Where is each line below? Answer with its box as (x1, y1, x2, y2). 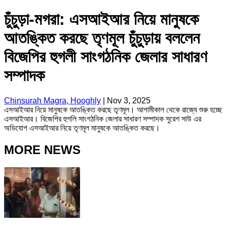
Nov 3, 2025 (107, 96, 150, 105)
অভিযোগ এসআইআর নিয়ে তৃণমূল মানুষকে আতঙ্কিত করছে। (4, 123, 160, 132)
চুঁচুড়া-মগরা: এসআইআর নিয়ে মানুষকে (4, 10, 199, 29)
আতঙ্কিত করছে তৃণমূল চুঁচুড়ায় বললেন (4, 29, 200, 48)
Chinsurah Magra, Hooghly (4, 96, 101, 105)
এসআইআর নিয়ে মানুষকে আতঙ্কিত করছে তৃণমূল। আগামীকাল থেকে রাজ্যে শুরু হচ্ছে (4, 105, 222, 114)
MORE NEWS (4, 142, 81, 157)
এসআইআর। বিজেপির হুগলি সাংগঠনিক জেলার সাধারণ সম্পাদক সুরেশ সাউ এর (4, 114, 201, 123)
